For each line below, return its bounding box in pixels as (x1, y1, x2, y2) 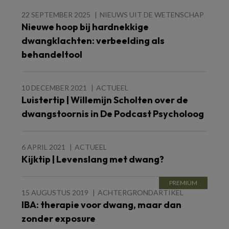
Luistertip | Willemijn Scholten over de (21, 94, 188, 106)
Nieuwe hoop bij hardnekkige (21, 20, 149, 33)
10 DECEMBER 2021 (21, 83, 87, 92)
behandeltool (21, 48, 82, 60)
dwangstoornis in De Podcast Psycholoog (21, 107, 204, 120)
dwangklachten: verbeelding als (21, 34, 165, 47)
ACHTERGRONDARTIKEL (98, 188, 184, 197)
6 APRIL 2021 (21, 142, 65, 151)
